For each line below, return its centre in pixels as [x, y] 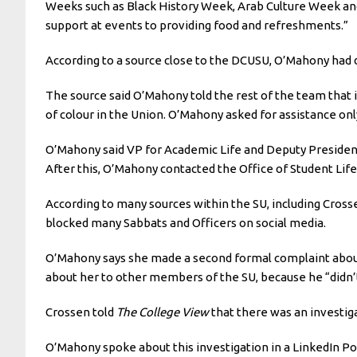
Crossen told [81, 312]
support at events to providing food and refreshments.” [197, 25]
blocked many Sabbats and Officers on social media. [186, 222]
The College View [164, 312]
